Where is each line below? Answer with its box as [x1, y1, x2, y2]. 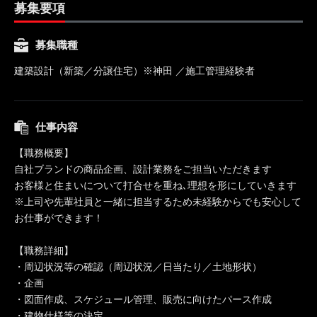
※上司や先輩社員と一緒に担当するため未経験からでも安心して [14, 195, 301, 207]
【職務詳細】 [14, 244, 74, 256]
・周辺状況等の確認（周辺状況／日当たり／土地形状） [14, 260, 262, 272]
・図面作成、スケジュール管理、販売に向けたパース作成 [14, 293, 272, 305]
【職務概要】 [14, 146, 74, 158]
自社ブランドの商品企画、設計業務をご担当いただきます [14, 163, 272, 175]
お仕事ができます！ [14, 212, 103, 224]
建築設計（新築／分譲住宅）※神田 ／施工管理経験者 [14, 64, 255, 76]
